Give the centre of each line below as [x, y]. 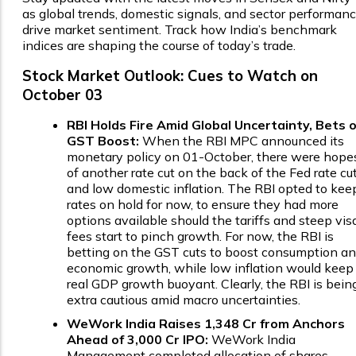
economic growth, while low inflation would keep [210, 267]
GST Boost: [103, 140]
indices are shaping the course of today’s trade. [161, 45]
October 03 [62, 94]
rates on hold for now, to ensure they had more [203, 204]
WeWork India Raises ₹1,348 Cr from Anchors [206, 323]
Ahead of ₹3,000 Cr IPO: [137, 339]
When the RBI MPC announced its [242, 140]
